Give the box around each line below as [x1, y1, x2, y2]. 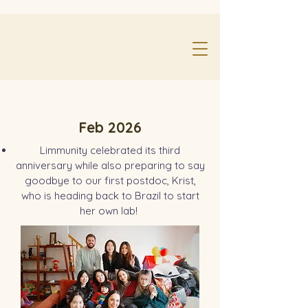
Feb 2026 [78, 118, 142, 136]
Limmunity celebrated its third [40, 144, 180, 157]
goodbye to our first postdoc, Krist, [24, 174, 196, 187]
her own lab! [80, 204, 140, 217]
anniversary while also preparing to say [15, 159, 205, 172]
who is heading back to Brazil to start [21, 189, 199, 202]
